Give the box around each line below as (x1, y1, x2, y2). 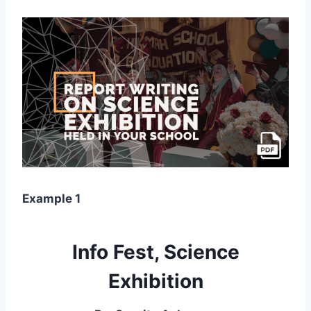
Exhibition (108, 269, 203, 293)
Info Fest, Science (72, 240, 239, 264)
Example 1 (22, 192, 81, 205)
